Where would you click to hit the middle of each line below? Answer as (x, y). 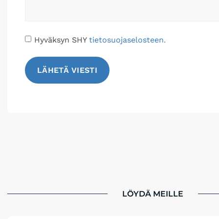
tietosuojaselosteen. (127, 40)
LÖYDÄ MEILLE (153, 194)
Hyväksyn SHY (62, 40)
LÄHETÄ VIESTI (67, 70)
